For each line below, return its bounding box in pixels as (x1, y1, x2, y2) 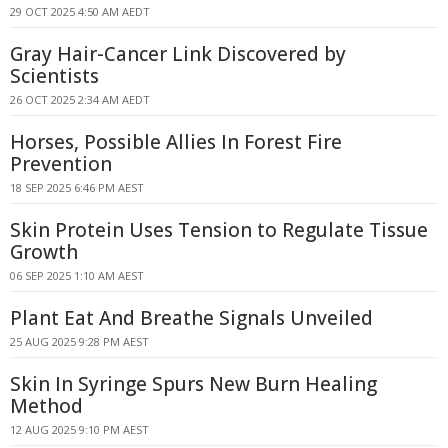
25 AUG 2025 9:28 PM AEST (10, 334, 149, 349)
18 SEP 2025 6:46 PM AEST (10, 180, 144, 195)
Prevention (10, 151, 112, 177)
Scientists (10, 63, 99, 89)
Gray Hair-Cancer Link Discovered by (10, 41, 346, 67)
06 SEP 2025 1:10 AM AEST (10, 268, 144, 283)
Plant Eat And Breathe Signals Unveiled (10, 305, 373, 331)
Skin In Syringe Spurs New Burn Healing (10, 371, 377, 397)
